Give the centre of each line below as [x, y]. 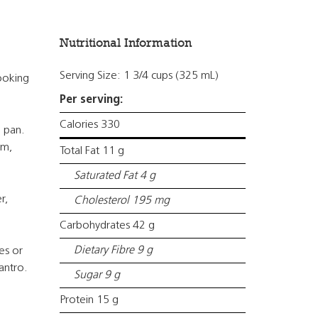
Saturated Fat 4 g [114, 176]
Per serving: [91, 100]
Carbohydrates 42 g [107, 226]
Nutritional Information [125, 43]
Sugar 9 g [97, 275]
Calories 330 [89, 125]
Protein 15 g [89, 300]
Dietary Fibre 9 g [113, 251]
